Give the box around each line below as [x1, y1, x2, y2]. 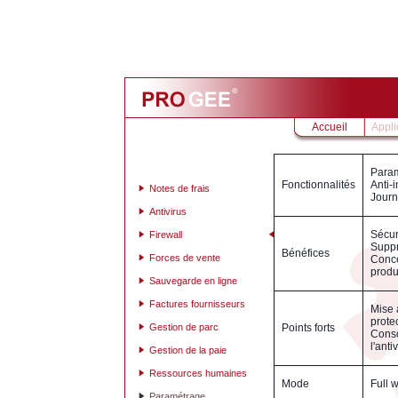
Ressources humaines [149, 367, 247, 378]
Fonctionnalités [282, 178, 355, 191]
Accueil [312, 120, 347, 133]
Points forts [282, 321, 335, 334]
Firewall [149, 228, 182, 240]
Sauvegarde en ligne [149, 275, 237, 286]
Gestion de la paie [149, 344, 227, 355]
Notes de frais [149, 182, 210, 194]
